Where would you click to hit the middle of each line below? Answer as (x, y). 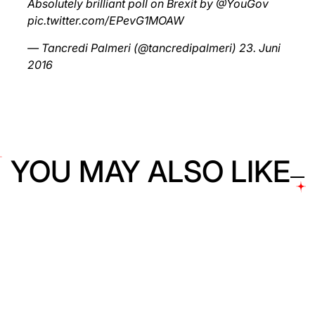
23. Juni (260, 48)
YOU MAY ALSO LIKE (150, 171)
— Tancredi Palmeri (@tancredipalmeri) (133, 48)
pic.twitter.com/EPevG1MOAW (106, 20)
